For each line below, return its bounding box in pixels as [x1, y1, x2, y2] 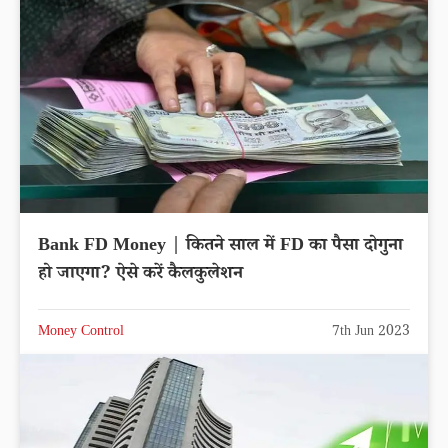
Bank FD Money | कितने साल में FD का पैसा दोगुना [38, 232, 403, 261]
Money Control [38, 321, 124, 344]
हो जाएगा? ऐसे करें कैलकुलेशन [38, 260, 243, 289]
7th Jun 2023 [332, 321, 410, 344]
